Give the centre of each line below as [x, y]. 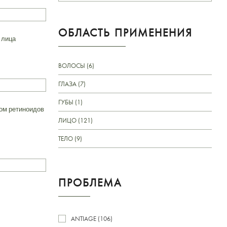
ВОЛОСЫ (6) [76, 65]
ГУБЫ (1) [70, 102]
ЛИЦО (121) [75, 120]
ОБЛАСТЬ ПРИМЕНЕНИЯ [125, 32]
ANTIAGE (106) [92, 218]
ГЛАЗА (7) [72, 84]
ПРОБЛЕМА [90, 182]
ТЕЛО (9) [70, 138]
